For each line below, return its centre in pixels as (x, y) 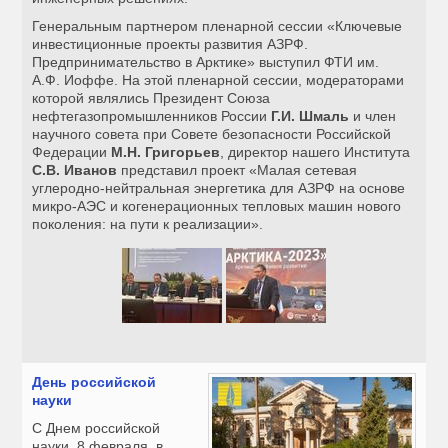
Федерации (72, 152)
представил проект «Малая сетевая (237, 170)
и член (373, 116)
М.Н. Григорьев (166, 152)
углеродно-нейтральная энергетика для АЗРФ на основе (219, 188)
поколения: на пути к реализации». (148, 224)
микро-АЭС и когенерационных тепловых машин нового (217, 206)
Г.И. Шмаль (310, 116)
